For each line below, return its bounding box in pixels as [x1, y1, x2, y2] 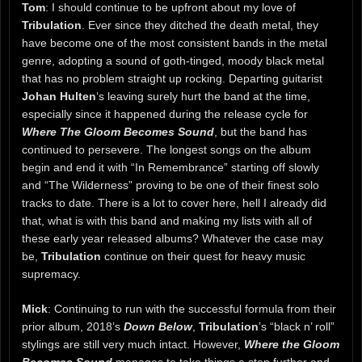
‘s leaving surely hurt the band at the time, [96, 89, 310, 103]
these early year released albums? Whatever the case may [22, 231, 323, 245]
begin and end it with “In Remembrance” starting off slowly [22, 160, 319, 174]
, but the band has [214, 124, 307, 138]
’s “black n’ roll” [259, 319, 335, 333]
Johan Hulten [22, 89, 96, 103]
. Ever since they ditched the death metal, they [82, 18, 318, 32]
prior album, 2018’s [22, 319, 124, 333]
